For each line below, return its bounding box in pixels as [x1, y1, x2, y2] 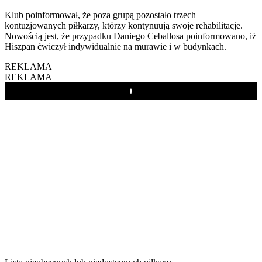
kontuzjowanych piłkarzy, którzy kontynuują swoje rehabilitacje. [5, 20, 243, 30]
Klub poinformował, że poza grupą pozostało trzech [5, 9, 196, 20]
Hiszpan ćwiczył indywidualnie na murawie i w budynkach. [5, 41, 226, 51]
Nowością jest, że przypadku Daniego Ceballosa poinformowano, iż [5, 30, 256, 41]
